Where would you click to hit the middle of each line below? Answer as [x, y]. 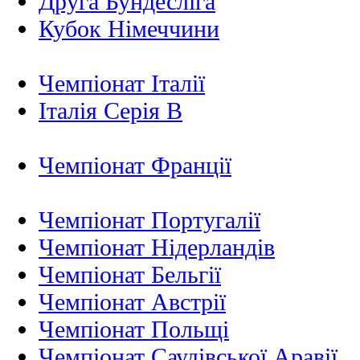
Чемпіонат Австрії [132, 302]
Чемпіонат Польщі [134, 329]
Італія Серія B [110, 111]
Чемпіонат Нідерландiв [157, 247]
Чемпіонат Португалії [149, 220]
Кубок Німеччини [129, 29]
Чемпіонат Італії [122, 84]
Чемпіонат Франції [135, 166]
